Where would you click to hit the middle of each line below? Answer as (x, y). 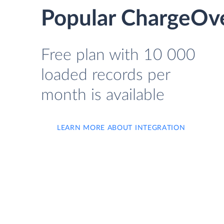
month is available (103, 95)
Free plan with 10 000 (118, 55)
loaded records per (105, 75)
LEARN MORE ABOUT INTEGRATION (121, 128)
